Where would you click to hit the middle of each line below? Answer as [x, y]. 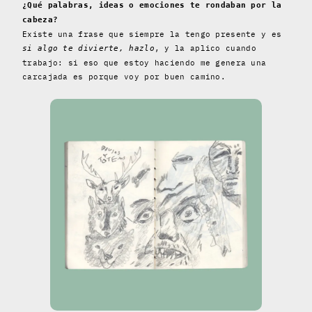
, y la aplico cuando [205, 48]
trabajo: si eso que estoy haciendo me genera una [145, 62]
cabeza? [40, 19]
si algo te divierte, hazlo [88, 48]
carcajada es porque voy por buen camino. [124, 76]
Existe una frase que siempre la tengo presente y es [152, 34]
